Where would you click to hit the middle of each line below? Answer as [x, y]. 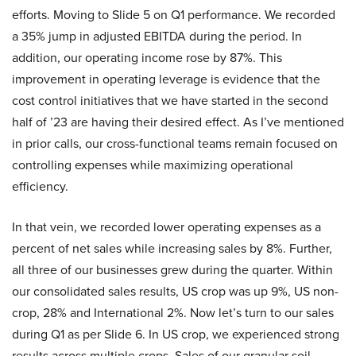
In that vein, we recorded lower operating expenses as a [166, 227]
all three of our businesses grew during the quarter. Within [172, 270]
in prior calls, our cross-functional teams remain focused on [175, 143]
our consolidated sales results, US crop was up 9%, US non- [175, 291]
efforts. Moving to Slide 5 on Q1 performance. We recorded [174, 15]
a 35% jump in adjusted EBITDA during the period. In [157, 36]
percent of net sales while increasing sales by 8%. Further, [172, 248]
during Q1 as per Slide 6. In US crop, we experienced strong [176, 334]
